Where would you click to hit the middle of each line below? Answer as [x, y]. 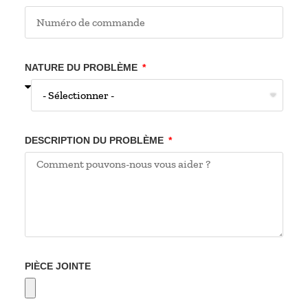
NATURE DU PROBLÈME [82, 68]
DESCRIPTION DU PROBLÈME [95, 141]
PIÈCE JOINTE [57, 266]
